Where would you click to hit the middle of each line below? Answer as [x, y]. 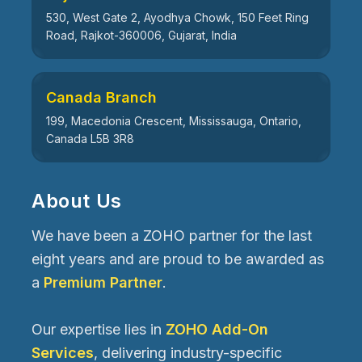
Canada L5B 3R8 [90, 138]
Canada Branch [101, 97]
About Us [77, 200]
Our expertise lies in [99, 329]
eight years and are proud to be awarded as [178, 259]
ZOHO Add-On [217, 329]
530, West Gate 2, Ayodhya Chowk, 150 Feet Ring [177, 17]
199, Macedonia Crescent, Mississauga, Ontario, [174, 120]
